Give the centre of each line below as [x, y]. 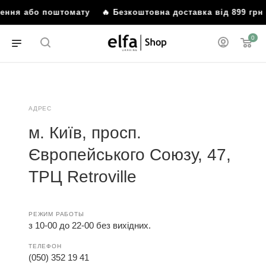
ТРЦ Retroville [83, 177]
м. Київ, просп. [85, 133]
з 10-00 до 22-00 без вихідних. [90, 225]
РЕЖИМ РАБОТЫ [56, 214]
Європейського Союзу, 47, [130, 155]
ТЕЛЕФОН [45, 246]
